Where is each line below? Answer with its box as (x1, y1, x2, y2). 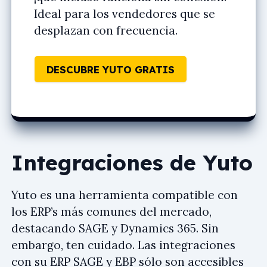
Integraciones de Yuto (11, 148, 253, 176)
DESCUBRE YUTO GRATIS (46, 63, 175, 76)
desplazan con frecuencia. (34, 23, 178, 38)
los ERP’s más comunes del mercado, (11, 204, 212, 219)
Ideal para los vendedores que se (34, 6, 215, 21)
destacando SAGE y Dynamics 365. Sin (11, 221, 219, 235)
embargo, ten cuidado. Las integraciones (11, 237, 235, 252)
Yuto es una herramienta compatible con (11, 187, 238, 202)
